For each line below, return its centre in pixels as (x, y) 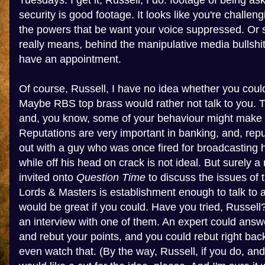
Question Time (111, 177)
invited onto (48, 177)
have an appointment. (70, 59)
